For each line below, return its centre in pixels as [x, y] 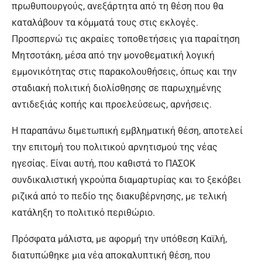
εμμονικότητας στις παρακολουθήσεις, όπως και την [124, 72]
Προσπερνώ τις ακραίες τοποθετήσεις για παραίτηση [126, 39]
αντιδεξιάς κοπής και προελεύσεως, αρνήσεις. [112, 105]
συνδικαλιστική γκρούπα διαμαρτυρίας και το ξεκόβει [126, 180]
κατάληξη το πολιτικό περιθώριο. [83, 213]
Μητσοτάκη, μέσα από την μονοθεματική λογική [113, 56]
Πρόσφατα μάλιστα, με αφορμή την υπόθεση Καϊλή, [119, 239]
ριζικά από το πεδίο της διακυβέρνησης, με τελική [119, 196]
